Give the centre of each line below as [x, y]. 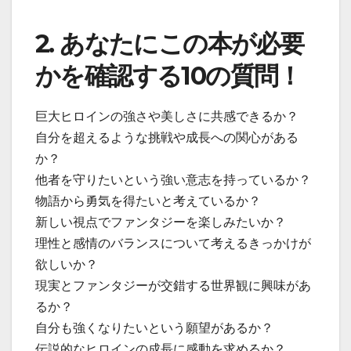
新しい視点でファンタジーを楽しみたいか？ [161, 223]
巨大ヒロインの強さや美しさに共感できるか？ [167, 117]
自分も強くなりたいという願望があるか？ [154, 328]
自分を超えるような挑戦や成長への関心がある [167, 138]
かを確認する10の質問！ [168, 76]
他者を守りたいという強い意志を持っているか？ [173, 180]
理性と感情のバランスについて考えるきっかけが [173, 244]
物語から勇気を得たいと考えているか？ [148, 201]
